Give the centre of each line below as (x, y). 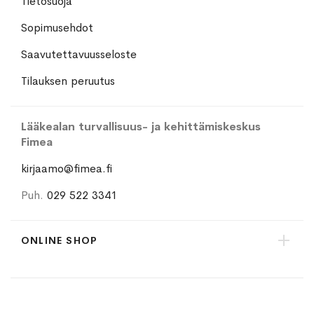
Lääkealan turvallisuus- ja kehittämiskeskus (141, 127)
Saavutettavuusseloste (79, 55)
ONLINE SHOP (60, 241)
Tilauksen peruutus (68, 81)
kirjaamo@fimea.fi (67, 169)
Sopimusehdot (57, 28)
